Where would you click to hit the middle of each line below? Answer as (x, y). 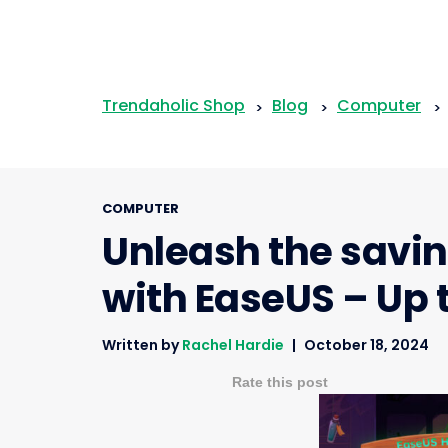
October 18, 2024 (366, 345)
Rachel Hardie (233, 345)
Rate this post (280, 382)
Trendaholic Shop (173, 106)
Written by (142, 345)
